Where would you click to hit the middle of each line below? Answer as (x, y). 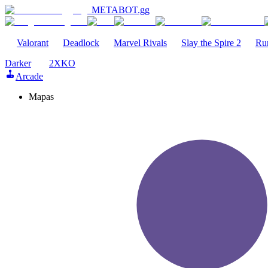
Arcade (29, 76)
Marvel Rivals (140, 43)
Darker (18, 63)
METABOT (115, 10)
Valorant (33, 43)
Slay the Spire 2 (211, 43)
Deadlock (81, 43)
